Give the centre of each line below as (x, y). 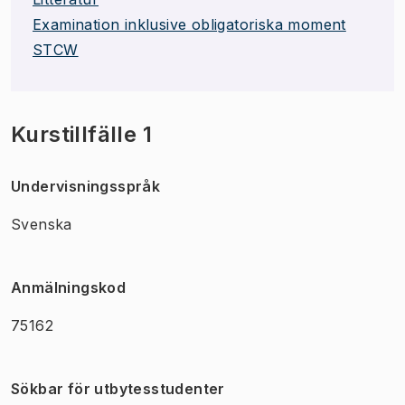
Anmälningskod (69, 287)
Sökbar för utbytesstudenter (118, 388)
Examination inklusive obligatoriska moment (189, 24)
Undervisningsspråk (86, 186)
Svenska (42, 224)
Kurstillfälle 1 (81, 134)
